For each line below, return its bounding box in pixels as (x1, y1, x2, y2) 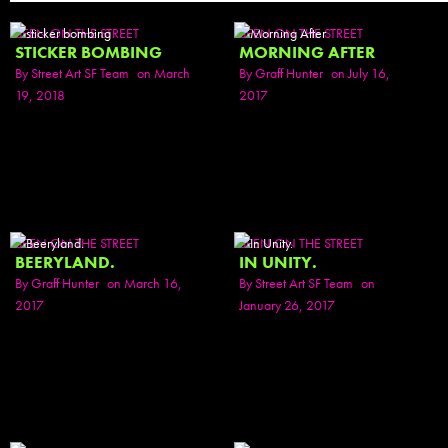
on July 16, (331, 64, 390, 82)
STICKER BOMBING (15, 42, 162, 63)
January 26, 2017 (239, 296, 335, 314)
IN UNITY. (239, 252, 317, 273)
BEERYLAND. (15, 252, 115, 273)
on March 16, (107, 274, 182, 292)
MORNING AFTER (239, 42, 375, 63)
